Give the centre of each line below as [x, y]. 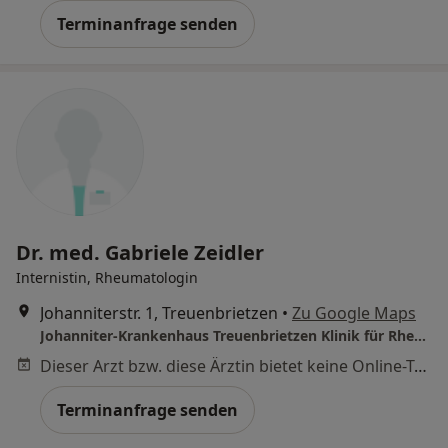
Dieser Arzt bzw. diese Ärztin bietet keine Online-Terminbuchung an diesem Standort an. [420, 365]
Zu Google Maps [354, 312]
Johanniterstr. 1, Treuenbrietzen [159, 312]
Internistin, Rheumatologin [107, 277]
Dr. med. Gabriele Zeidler [140, 252]
